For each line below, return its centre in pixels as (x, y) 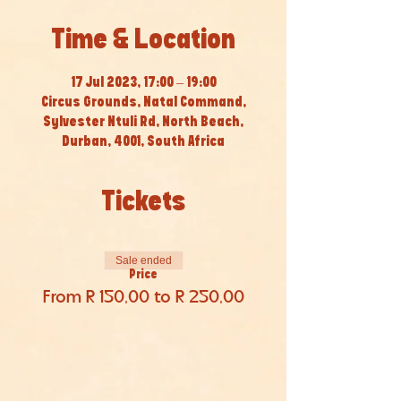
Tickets (143, 202)
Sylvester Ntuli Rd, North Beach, (143, 122)
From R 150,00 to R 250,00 (143, 298)
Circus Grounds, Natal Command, (143, 102)
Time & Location (143, 40)
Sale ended (143, 260)
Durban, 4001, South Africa (143, 142)
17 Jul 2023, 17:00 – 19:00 (143, 83)
